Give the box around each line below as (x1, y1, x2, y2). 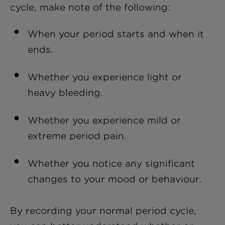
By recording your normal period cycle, (10, 205, 196, 216)
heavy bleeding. (28, 87, 103, 98)
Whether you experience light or (28, 72, 182, 82)
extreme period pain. (28, 131, 127, 141)
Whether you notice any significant (28, 158, 195, 169)
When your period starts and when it (28, 29, 204, 39)
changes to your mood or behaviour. (28, 174, 202, 184)
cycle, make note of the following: (10, 2, 170, 13)
